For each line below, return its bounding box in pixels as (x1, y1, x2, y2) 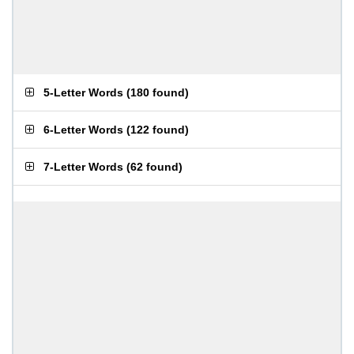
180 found (130, 86, 185, 99)
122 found (130, 123, 185, 136)
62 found (130, 160, 179, 173)
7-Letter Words (43, 160, 123, 173)
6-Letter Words (43, 123, 123, 136)
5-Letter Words (43, 86, 123, 99)
